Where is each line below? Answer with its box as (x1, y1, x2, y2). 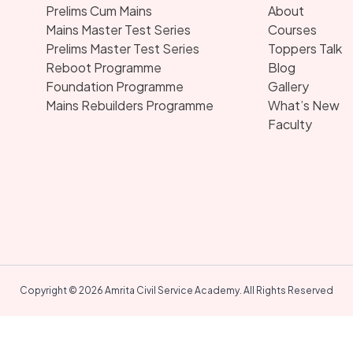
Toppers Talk (268, 40, 342, 57)
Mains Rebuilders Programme (46, 97, 214, 113)
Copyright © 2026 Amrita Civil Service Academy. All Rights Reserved (20, 284, 333, 296)
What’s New (268, 97, 340, 113)
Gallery (268, 78, 309, 95)
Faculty (268, 116, 312, 132)
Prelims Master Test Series (46, 40, 199, 57)
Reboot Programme (46, 59, 162, 76)
